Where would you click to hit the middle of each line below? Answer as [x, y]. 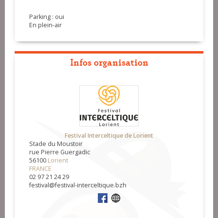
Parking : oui [47, 17]
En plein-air [45, 25]
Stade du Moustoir [56, 144]
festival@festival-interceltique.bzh [78, 185]
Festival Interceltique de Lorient [109, 136]
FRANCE [40, 169]
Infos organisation [109, 62]
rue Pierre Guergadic [60, 152]
